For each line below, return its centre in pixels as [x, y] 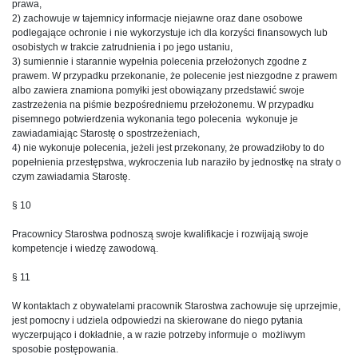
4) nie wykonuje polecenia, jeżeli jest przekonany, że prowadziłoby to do [168, 147]
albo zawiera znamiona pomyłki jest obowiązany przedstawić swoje [158, 90]
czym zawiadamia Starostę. [71, 176]
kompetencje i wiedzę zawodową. [85, 248]
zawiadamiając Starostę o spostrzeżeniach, [106, 133]
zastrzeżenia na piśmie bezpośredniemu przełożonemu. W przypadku [163, 104]
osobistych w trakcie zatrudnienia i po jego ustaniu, [122, 47]
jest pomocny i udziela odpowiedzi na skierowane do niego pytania [157, 320]
